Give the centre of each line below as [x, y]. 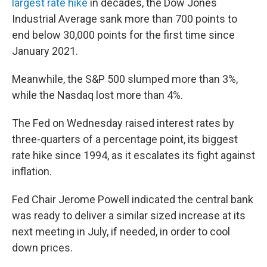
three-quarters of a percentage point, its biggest [125, 139]
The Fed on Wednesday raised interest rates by [123, 123]
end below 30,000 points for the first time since [123, 35]
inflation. [32, 171]
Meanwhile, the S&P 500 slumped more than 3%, [125, 79]
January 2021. [45, 51]
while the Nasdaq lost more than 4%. [97, 95]
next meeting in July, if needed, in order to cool [121, 232]
